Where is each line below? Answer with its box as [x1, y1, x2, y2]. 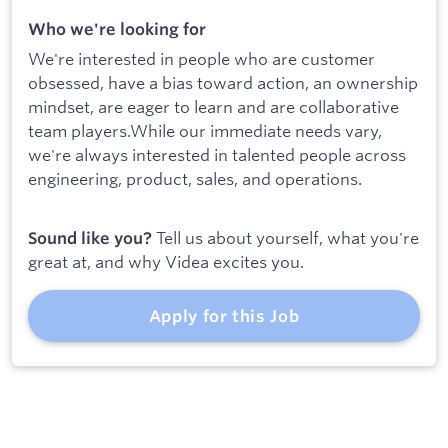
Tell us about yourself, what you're [152, 227, 419, 249]
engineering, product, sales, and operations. [28, 167, 362, 189]
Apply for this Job [148, 306, 300, 327]
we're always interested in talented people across [28, 143, 406, 165]
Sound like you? [28, 228, 152, 249]
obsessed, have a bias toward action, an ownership [28, 71, 418, 93]
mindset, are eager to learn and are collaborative [28, 95, 399, 117]
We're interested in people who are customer [28, 47, 375, 69]
